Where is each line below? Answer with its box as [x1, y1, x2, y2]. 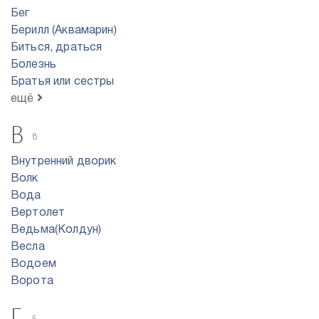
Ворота [11, 276, 53, 286]
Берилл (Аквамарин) [11, 26, 117, 36]
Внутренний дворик [11, 157, 117, 167]
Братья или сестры [11, 77, 115, 87]
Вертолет [11, 208, 66, 218]
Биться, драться [11, 43, 103, 53]
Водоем [11, 259, 56, 269]
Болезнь [11, 60, 57, 70]
